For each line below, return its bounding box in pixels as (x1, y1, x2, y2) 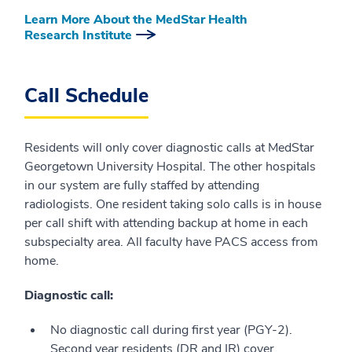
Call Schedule (24, 82, 148, 109)
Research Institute (24, 26, 132, 44)
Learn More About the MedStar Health (24, 10, 247, 28)
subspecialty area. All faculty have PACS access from (24, 233, 318, 251)
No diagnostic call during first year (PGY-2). (50, 321, 292, 339)
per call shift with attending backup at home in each (24, 214, 308, 232)
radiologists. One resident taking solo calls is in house (24, 195, 321, 213)
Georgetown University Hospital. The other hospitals (24, 157, 316, 175)
